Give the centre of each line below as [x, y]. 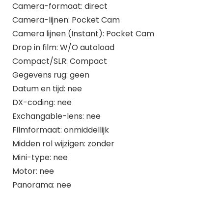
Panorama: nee [41, 185]
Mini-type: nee [40, 157]
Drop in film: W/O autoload [63, 47]
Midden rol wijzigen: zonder [63, 143]
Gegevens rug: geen [51, 75]
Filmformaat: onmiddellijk [60, 130]
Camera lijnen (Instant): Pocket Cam [83, 33]
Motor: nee [33, 171]
